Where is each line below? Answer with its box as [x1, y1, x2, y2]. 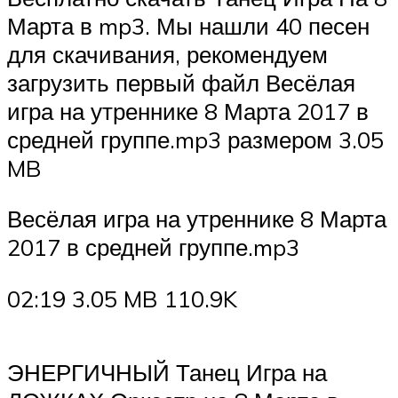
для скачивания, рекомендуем [7, 39, 328, 68]
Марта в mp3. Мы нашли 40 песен [7, 11, 370, 40]
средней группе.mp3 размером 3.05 [7, 124, 384, 154]
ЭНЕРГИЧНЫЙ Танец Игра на [7, 358, 327, 387]
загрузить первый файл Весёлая [7, 68, 355, 97]
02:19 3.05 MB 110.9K [7, 283, 237, 313]
